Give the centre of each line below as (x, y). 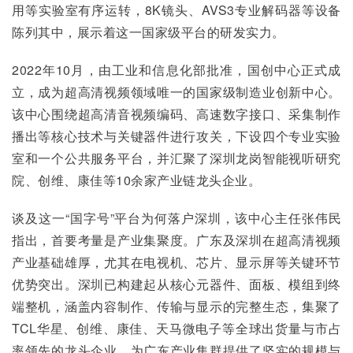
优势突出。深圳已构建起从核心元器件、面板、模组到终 (176, 284)
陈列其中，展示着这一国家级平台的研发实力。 (149, 32)
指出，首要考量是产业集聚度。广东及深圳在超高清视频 (176, 240)
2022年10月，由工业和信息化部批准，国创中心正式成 (176, 70)
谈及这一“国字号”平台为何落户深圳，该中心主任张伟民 (176, 218)
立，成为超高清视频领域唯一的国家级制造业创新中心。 (176, 92)
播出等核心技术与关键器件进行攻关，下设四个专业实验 (176, 136)
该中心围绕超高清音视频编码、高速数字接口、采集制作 (176, 114)
